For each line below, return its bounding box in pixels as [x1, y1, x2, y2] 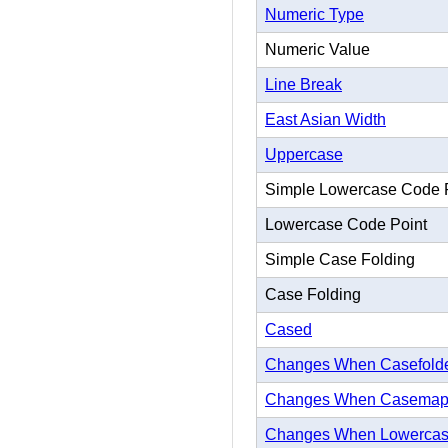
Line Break [265, 76, 342, 94]
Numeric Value [265, 41, 370, 59]
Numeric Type [265, 6, 364, 24]
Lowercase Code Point [265, 216, 427, 234]
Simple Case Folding [265, 251, 415, 269]
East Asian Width [265, 111, 386, 129]
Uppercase [265, 146, 343, 164]
